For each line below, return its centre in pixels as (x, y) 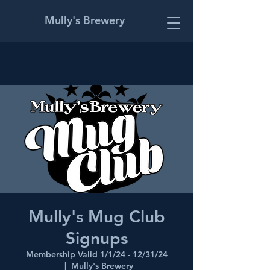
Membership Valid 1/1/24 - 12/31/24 (96, 254)
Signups (96, 238)
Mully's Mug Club (96, 216)
